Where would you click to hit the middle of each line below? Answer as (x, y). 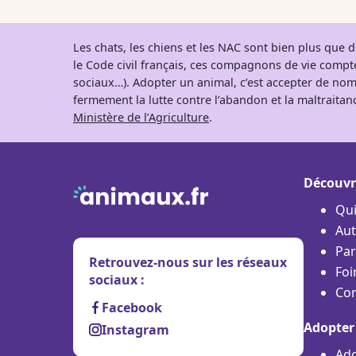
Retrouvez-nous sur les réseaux (188, 263)
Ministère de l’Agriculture (141, 117)
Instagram (135, 330)
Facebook (132, 308)
